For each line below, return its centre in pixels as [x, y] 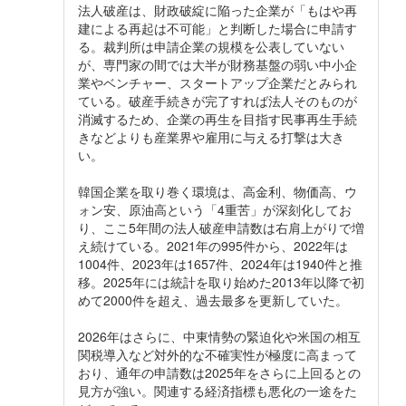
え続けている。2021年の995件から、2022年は [213, 245]
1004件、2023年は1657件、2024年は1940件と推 [220, 263]
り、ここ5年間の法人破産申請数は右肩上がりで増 [221, 227]
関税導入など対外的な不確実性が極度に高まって [217, 354]
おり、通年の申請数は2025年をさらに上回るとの [219, 372]
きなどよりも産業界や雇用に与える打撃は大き [211, 136]
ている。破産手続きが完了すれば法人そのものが [217, 100]
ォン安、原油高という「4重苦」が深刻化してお [215, 209]
